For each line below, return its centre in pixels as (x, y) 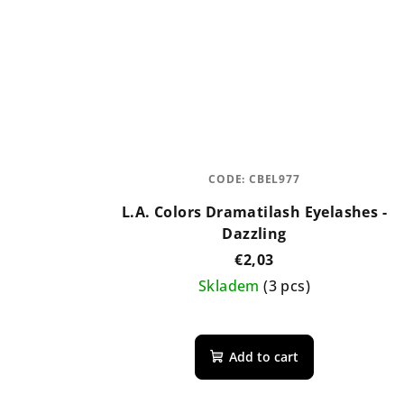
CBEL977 (275, 179)
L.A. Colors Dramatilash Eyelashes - (254, 211)
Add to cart (263, 356)
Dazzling (254, 233)
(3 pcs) (287, 285)
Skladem (231, 285)
